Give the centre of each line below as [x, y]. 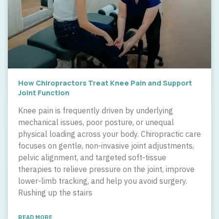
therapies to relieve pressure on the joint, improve [106, 169]
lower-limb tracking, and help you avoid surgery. [103, 181]
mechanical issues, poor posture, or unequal [96, 122]
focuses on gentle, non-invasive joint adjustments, [106, 145]
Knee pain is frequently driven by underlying [96, 110]
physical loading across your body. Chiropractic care [109, 134]
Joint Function [44, 92]
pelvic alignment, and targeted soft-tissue [92, 157]
